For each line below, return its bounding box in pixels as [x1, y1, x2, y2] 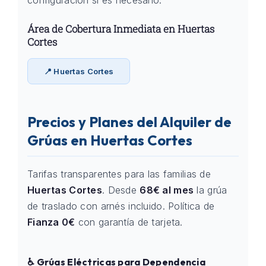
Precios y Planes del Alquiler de [27, 113, 232, 131]
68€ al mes [140, 184, 194, 196]
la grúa [194, 184, 227, 196]
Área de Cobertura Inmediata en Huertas [27, 22, 214, 36]
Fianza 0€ [27, 216, 75, 228]
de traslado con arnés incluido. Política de [27, 200, 215, 212]
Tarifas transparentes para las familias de [27, 168, 211, 180]
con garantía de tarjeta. [75, 216, 183, 228]
